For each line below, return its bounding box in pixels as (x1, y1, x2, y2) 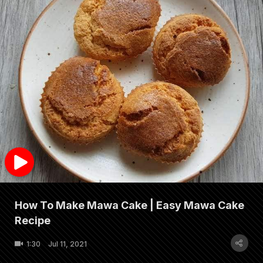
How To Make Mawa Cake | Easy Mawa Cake (15, 199, 244, 211)
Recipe (15, 214, 50, 227)
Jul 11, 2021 (48, 240, 87, 248)
